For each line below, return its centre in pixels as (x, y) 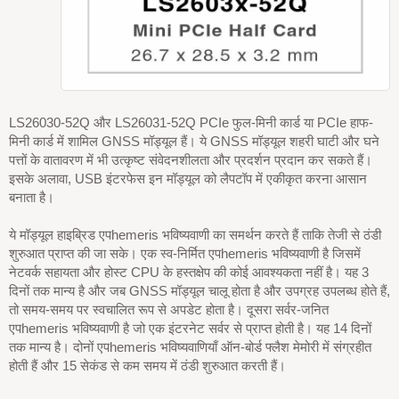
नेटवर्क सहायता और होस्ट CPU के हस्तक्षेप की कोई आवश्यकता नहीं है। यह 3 (189, 272)
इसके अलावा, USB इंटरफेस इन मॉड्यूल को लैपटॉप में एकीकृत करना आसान (188, 179)
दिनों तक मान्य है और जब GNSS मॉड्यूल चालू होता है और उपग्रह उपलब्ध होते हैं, (199, 291)
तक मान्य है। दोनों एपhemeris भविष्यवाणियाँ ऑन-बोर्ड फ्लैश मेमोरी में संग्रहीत (190, 347)
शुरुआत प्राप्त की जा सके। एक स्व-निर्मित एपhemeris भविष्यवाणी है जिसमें (185, 253)
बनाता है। (32, 197)
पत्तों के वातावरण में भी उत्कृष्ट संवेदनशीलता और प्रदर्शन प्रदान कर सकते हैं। (191, 160)
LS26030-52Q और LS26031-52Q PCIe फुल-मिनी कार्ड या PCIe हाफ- (191, 122)
